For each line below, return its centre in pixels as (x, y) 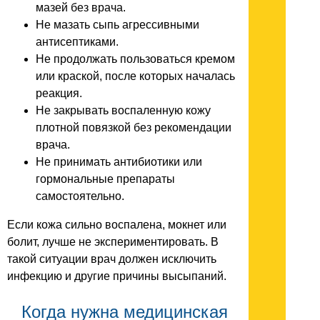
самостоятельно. (80, 196)
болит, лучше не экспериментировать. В (113, 241)
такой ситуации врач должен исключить (112, 259)
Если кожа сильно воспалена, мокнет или (117, 224)
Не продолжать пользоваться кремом (135, 59)
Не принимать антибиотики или (119, 161)
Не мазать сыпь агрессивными (117, 24)
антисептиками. (77, 41)
